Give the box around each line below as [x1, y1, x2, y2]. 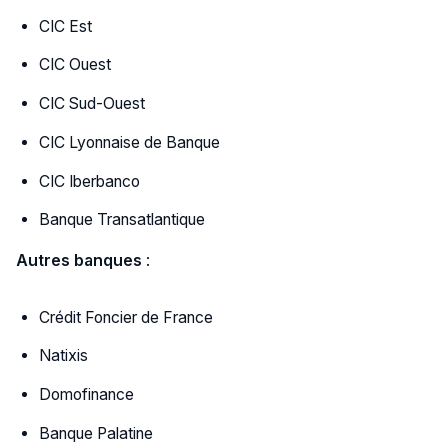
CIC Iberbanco [39, 171, 141, 191]
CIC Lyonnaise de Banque [39, 132, 221, 152]
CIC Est [39, 16, 93, 36]
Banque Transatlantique [39, 210, 206, 230]
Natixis [39, 346, 89, 366]
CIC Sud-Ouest [39, 94, 146, 114]
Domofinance [39, 385, 135, 405]
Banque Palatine [39, 423, 154, 443]
